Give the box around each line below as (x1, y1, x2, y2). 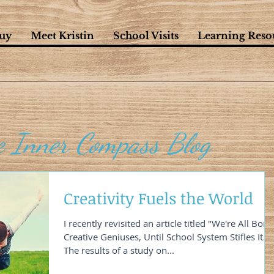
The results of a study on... (64, 244, 174, 256)
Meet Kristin (31, 29, 94, 42)
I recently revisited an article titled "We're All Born (64, 217, 272, 229)
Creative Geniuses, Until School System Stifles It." (64, 231, 269, 243)
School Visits (113, 29, 179, 42)
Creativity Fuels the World (64, 187, 253, 209)
